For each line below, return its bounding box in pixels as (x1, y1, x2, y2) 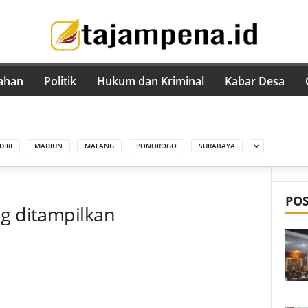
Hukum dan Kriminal (96, 74, 204, 89)
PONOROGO (135, 140, 177, 151)
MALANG (84, 140, 114, 151)
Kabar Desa (224, 74, 285, 89)
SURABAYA (198, 140, 235, 151)
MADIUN (34, 140, 63, 151)
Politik (43, 74, 76, 89)
